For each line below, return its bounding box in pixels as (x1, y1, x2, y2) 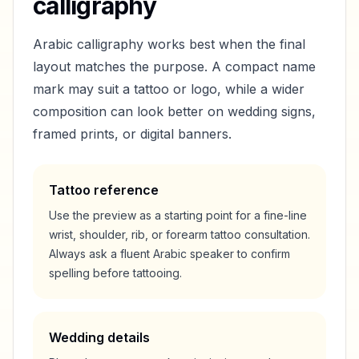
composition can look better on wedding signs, (33, 103, 316, 119)
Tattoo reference (49, 182, 159, 198)
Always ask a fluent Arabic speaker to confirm (49, 247, 290, 260)
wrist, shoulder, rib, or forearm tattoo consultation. (49, 228, 310, 241)
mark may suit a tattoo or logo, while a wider (33, 81, 305, 97)
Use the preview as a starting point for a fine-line (49, 208, 307, 222)
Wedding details (49, 329, 150, 345)
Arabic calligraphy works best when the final (33, 36, 305, 52)
